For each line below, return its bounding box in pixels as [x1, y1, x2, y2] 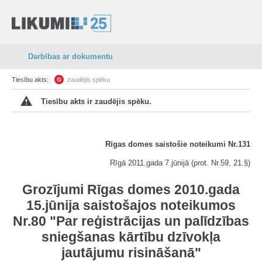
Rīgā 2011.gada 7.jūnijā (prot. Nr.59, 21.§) [110, 158, 250, 167]
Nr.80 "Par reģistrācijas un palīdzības [13, 213, 249, 229]
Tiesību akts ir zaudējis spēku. [41, 97, 151, 106]
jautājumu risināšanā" [61, 245, 201, 260]
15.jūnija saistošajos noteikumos [26, 198, 236, 213]
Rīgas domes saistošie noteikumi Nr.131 [105, 140, 250, 149]
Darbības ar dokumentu [28, 52, 113, 61]
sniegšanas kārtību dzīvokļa [42, 229, 220, 244]
